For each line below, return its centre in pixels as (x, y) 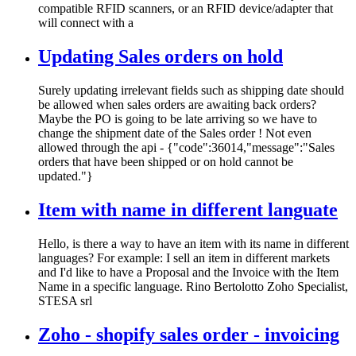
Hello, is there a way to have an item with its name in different (193, 243)
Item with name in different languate (188, 209)
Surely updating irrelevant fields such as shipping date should (191, 90)
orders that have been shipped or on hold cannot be (166, 161)
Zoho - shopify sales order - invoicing (189, 334)
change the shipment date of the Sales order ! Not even (175, 133)
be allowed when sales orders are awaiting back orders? (177, 104)
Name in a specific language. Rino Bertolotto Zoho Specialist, (193, 286)
